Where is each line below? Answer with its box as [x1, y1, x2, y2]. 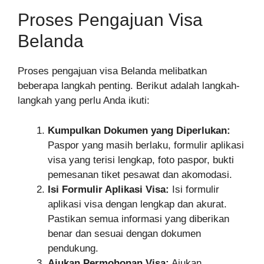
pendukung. [48, 242, 98, 254]
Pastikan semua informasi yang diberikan [48, 213, 229, 225]
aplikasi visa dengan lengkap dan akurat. [48, 198, 227, 210]
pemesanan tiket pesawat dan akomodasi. [48, 169, 232, 180]
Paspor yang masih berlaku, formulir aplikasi [48, 139, 244, 151]
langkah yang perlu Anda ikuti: [18, 95, 150, 107]
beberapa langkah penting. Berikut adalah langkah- [18, 80, 240, 92]
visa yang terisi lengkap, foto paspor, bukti [48, 154, 234, 166]
